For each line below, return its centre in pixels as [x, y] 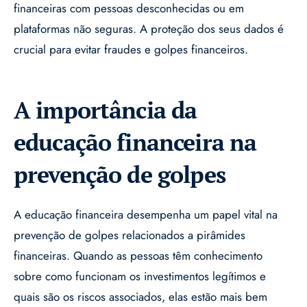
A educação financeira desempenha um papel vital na [146, 215]
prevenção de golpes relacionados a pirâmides [130, 235]
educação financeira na [135, 143]
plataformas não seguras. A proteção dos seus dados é [149, 29]
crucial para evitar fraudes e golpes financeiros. [131, 50]
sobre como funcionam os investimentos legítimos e [140, 277]
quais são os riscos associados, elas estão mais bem [140, 297]
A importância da [106, 110]
